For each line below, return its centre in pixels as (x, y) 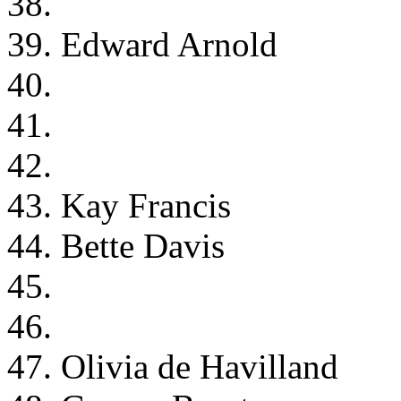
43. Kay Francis (119, 205)
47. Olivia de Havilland (173, 366)
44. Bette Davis (116, 245)
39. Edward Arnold (142, 44)
